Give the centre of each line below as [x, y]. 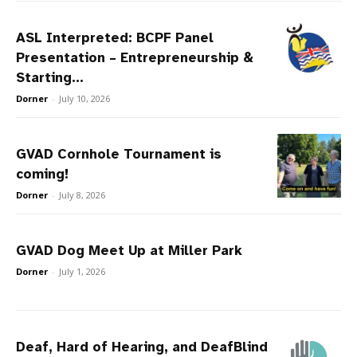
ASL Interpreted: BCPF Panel [115, 38]
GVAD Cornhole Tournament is [119, 155]
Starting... [50, 78]
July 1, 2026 [82, 272]
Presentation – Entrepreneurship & [135, 58]
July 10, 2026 [84, 99]
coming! [42, 175]
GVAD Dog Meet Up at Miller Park [129, 251]
